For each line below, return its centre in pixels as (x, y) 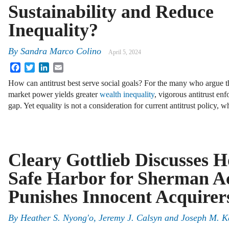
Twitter (46, 66)
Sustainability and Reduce (111, 12)
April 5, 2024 (125, 52)
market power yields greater (54, 95)
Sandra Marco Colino (61, 51)
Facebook (36, 66)
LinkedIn (64, 66)
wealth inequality (127, 95)
